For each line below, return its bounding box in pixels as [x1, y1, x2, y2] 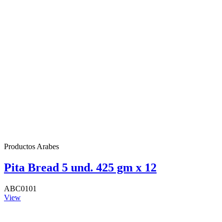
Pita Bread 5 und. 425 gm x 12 [4, 161, 157, 174]
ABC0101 [4, 184, 37, 193]
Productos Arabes [4, 142, 59, 151]
